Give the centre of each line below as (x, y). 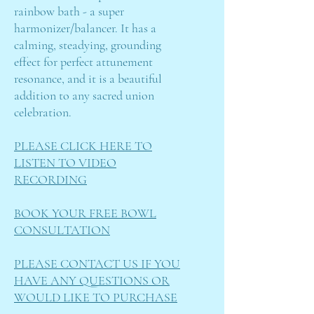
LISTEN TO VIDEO (65, 163)
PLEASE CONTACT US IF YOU (97, 264)
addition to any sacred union (84, 95)
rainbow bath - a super (69, 11)
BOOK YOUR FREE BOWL (85, 213)
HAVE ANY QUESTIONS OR (92, 280)
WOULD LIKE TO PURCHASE (96, 297)
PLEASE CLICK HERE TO (83, 146)
